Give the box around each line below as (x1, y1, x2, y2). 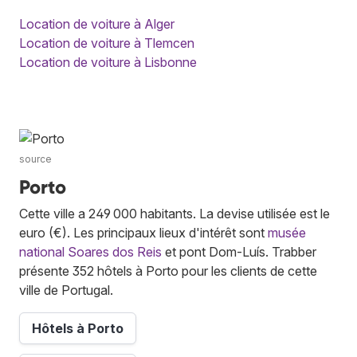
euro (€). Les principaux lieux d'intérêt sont (19, 225, 268, 241)
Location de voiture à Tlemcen (19, 35, 194, 52)
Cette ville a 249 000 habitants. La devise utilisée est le (19, 206, 330, 222)
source (19, 153, 52, 166)
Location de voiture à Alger (19, 16, 175, 33)
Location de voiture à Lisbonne (19, 54, 197, 71)
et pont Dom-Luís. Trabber (162, 244, 316, 261)
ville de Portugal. (19, 282, 113, 299)
